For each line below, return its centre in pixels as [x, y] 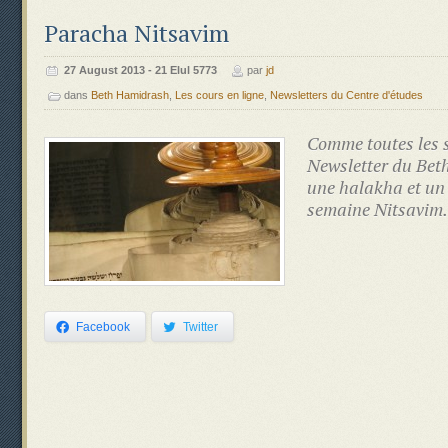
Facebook [103, 326]
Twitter [200, 326]
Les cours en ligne [219, 95]
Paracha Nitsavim [136, 33]
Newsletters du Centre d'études [346, 95]
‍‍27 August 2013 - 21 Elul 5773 [140, 70]
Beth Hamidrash [130, 95]
